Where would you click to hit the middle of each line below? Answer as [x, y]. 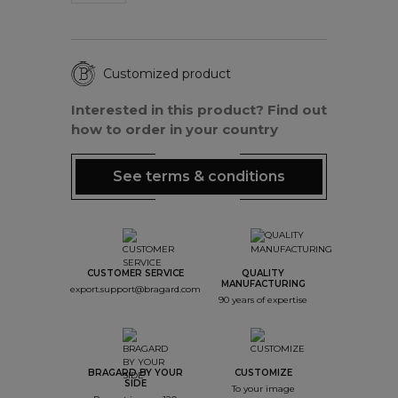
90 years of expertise [263, 300]
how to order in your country [175, 130]
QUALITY [263, 274]
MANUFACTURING [263, 284]
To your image [263, 389]
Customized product [167, 73]
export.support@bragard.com [135, 290]
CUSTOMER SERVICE [135, 274]
